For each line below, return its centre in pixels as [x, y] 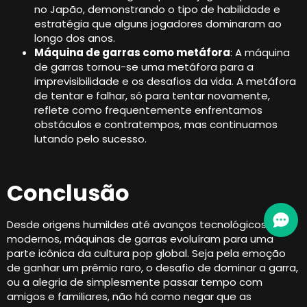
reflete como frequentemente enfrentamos [148, 110]
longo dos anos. [75, 38]
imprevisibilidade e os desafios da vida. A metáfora [165, 81]
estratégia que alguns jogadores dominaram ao [158, 23]
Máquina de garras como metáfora [132, 52]
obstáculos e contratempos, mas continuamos [156, 124]
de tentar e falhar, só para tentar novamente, [152, 95]
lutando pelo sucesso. [90, 138]
